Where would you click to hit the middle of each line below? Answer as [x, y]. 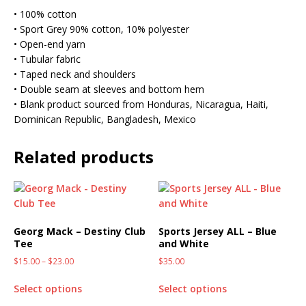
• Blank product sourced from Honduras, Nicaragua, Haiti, [141, 104]
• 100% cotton [45, 14]
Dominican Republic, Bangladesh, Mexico [105, 119]
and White [184, 243]
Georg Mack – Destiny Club [80, 231]
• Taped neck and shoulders [75, 74]
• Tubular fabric [47, 59]
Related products [84, 156]
